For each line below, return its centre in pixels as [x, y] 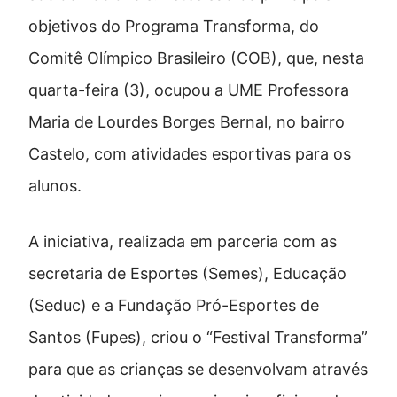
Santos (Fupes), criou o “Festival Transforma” [198, 338]
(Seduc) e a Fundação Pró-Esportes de [174, 306]
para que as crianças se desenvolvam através [198, 370]
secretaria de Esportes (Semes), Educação [187, 274]
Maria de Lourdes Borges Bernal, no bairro [187, 122]
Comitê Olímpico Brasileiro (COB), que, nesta [196, 58]
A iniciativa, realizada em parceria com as [183, 242]
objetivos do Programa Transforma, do [174, 27]
